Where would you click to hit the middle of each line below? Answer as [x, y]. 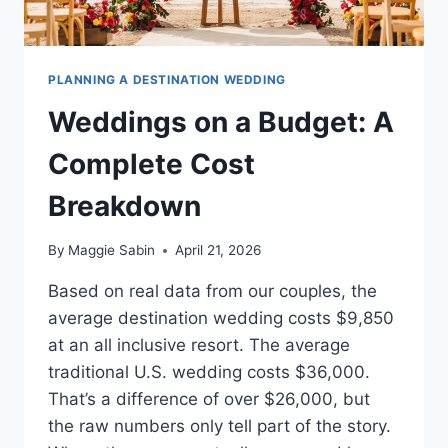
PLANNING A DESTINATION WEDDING [167, 79]
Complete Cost [151, 163]
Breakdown [124, 205]
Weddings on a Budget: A [221, 121]
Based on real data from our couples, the [212, 291]
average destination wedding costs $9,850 [221, 318]
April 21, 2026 [218, 250]
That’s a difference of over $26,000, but [209, 399]
